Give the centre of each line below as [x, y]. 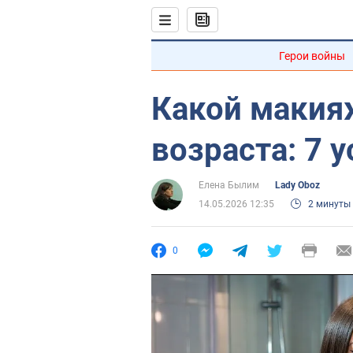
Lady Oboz [297, 185]
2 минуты [329, 204]
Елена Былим [229, 185]
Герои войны [312, 56]
